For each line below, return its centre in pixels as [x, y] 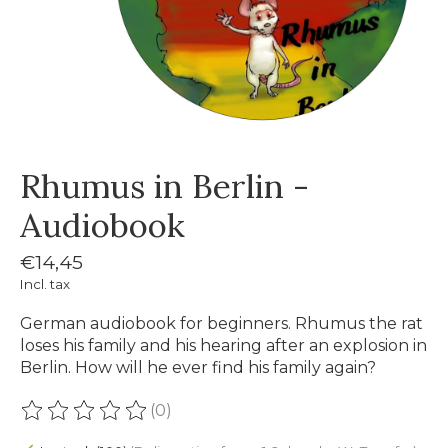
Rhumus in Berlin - [164, 186]
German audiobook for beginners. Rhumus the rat [221, 323]
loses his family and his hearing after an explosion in [223, 345]
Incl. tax [45, 283]
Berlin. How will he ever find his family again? [198, 367]
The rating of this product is [132, 419]
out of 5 [288, 419]
